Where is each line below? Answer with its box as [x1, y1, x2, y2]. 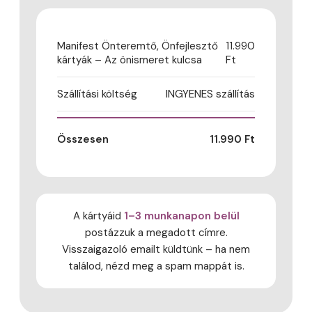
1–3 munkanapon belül [123, 208, 240, 223]
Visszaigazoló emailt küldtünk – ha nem [62, 242, 250, 256]
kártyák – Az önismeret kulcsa [57, 52, 202, 67]
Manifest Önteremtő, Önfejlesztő [57, 38, 218, 53]
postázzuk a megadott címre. [84, 225, 228, 240]
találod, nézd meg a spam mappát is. [68, 258, 244, 273]
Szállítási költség [57, 86, 137, 101]
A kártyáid [72, 208, 124, 223]
